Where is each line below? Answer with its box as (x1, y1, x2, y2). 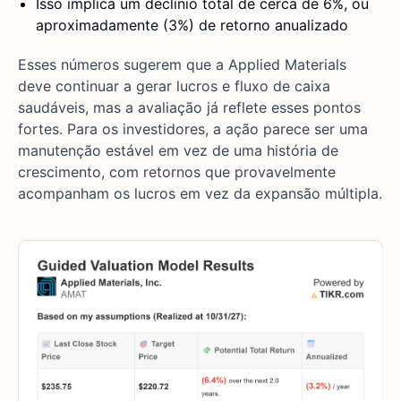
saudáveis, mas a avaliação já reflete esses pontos (18, 98, 361, 117)
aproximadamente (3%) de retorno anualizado (36, 16, 348, 35)
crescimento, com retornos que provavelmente (18, 163, 336, 182)
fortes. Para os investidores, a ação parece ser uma (18, 120, 368, 139)
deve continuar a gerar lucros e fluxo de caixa (18, 77, 330, 96)
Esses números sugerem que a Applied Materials (18, 55, 346, 74)
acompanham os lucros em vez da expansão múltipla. (18, 184, 382, 203)
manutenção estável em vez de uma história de (18, 141, 338, 160)
